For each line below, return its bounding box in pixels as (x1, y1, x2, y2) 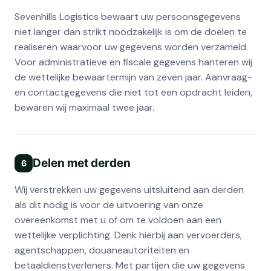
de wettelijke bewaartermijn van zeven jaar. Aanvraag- (15, 70, 252, 83)
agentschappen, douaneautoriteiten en (15, 243, 189, 256)
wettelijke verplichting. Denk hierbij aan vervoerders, (15, 228, 242, 241)
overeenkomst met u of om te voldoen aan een (15, 213, 221, 226)
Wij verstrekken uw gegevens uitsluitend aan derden (15, 183, 244, 196)
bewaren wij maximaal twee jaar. (15, 100, 154, 114)
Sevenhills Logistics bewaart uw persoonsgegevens (15, 10, 241, 23)
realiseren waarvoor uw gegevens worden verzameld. (15, 40, 248, 53)
